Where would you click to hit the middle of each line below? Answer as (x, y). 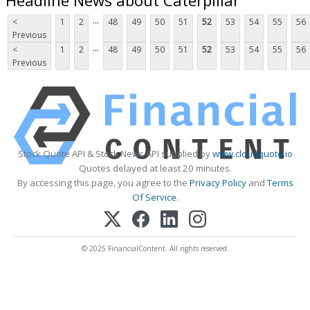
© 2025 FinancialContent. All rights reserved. (155, 249)
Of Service (154, 198)
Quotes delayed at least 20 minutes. (155, 168)
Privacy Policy (218, 183)
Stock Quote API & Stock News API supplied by (115, 154)
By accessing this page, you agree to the (103, 183)
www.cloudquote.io (252, 154)
